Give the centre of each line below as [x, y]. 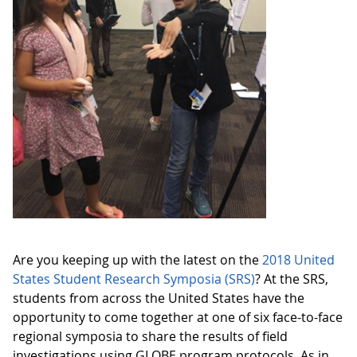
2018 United [298, 260]
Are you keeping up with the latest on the [137, 260]
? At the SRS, [292, 279]
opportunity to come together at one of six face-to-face [178, 317]
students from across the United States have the [159, 298]
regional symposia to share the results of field [150, 336]
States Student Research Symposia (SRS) [134, 279]
